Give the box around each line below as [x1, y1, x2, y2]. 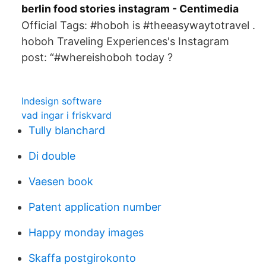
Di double [28, 150, 75, 162]
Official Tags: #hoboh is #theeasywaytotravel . [21, 19, 255, 31]
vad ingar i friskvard [21, 109, 112, 121]
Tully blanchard [28, 124, 105, 137]
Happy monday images [28, 226, 144, 239]
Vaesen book [28, 175, 93, 188]
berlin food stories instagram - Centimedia [21, 2, 239, 15]
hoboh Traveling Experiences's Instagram [21, 35, 229, 47]
